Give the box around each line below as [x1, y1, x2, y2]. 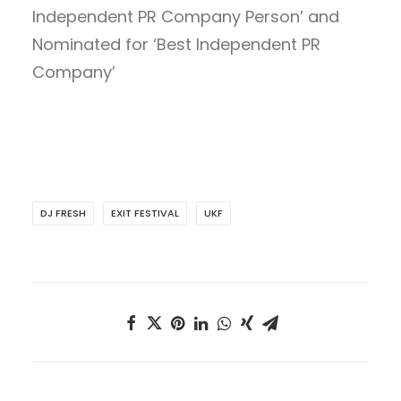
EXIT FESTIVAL [111, 206, 179, 220]
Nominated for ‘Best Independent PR [32, 33, 320, 55]
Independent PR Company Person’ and [32, 5, 339, 28]
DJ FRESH [40, 206, 86, 220]
